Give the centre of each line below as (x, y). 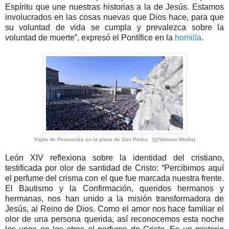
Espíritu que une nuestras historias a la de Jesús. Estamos (114, 7)
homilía (188, 38)
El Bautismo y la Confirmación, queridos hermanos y (114, 189)
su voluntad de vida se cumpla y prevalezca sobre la (114, 28)
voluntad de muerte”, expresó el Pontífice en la (90, 38)
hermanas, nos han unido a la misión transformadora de (114, 199)
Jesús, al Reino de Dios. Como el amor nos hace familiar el (114, 209)
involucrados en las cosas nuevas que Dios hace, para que (114, 17)
